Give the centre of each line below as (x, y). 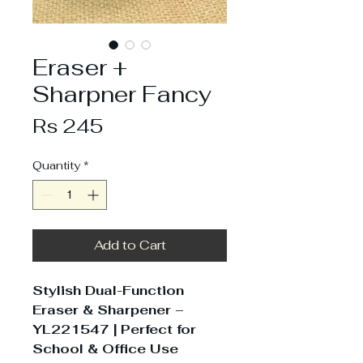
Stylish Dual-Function (108, 290)
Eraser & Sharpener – (108, 310)
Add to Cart (130, 245)
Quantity (56, 165)
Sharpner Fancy (122, 94)
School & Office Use (105, 348)
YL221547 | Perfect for (114, 329)
